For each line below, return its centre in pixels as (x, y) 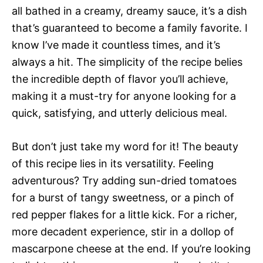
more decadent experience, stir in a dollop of (123, 232)
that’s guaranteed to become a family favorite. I (130, 28)
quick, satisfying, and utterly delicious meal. (119, 113)
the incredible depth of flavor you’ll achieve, (120, 79)
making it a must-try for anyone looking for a (124, 96)
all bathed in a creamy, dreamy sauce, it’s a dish (129, 11)
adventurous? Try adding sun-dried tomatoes (124, 181)
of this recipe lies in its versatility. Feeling (113, 164)
